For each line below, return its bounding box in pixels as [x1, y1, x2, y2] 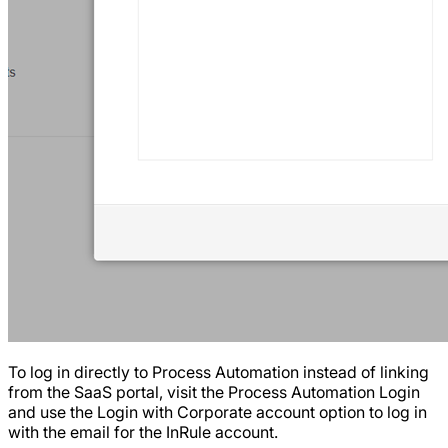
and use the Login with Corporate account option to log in [8, 402, 427, 423]
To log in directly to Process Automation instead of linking [8, 362, 429, 383]
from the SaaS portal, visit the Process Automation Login [8, 382, 420, 403]
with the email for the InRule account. [8, 422, 278, 443]
